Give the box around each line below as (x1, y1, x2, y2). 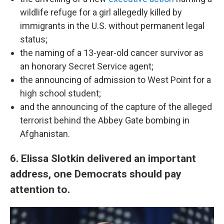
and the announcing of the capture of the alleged (20, 101, 212, 112)
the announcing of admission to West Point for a (20, 74, 211, 85)
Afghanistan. (20, 128, 70, 139)
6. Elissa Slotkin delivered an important (10, 152, 196, 164)
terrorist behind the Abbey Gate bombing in (20, 115, 189, 125)
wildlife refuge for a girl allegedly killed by (20, 7, 182, 17)
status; (20, 34, 47, 44)
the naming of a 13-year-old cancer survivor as (20, 47, 203, 58)
